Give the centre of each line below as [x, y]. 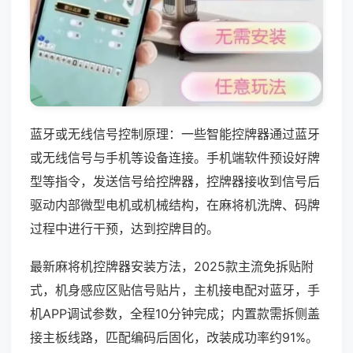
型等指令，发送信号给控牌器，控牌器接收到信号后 [175, 181]
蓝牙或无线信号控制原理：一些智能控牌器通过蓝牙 [175, 134]
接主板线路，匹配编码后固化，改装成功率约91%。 [174, 337]
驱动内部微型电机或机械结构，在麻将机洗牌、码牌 [175, 204]
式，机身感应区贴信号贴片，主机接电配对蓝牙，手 [175, 290]
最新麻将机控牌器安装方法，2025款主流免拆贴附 [172, 266]
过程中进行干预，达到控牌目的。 [124, 228]
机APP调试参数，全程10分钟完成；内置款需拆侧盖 [175, 313]
